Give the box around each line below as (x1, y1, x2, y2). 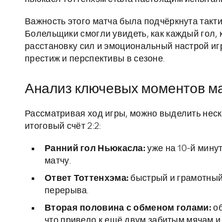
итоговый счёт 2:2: (25, 122, 101, 131)
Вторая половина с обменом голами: (45, 204, 211, 213)
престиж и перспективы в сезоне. (25, 55, 165, 64)
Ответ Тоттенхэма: (45, 174, 129, 183)
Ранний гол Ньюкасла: (45, 144, 146, 154)
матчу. (45, 157, 71, 166)
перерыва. (45, 186, 89, 196)
